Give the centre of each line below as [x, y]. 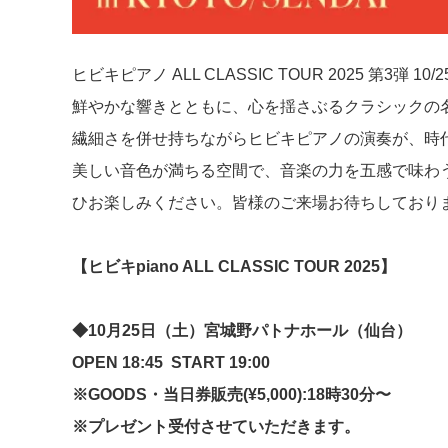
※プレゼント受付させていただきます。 [216, 426]
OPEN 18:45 [117, 362]
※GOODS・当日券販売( [160, 394]
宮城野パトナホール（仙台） [308, 330]
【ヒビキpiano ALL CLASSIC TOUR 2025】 [234, 266]
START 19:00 [220, 362]
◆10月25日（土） [138, 330]
